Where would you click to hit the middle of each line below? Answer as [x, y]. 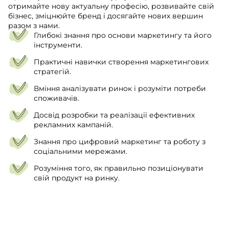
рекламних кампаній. [73, 125]
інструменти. [58, 45]
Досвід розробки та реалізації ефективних [114, 115]
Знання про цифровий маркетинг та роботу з [120, 142]
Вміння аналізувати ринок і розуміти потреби [120, 89]
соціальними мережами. [81, 152]
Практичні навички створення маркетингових [121, 62]
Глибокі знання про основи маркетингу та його [123, 36]
